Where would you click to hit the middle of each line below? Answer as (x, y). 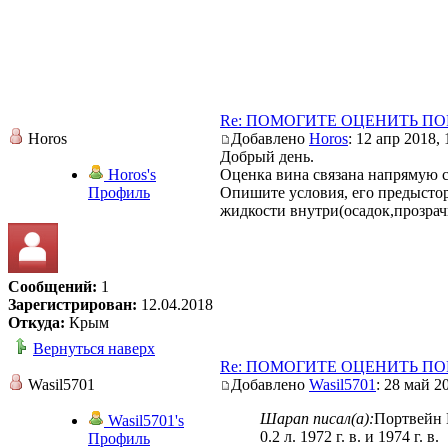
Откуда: (36, 323)
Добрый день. (267, 157)
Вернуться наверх (94, 349)
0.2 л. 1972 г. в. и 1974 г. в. (349, 437)
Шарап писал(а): (317, 419)
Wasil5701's (144, 421)
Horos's (130, 175)
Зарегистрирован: (72, 305)
